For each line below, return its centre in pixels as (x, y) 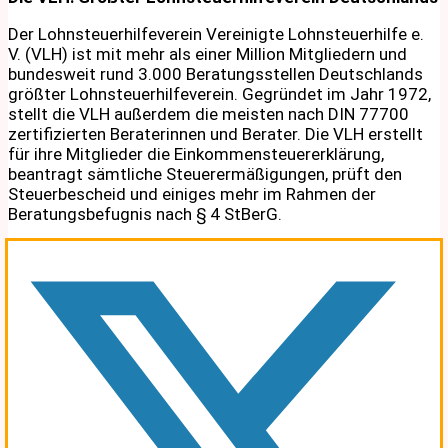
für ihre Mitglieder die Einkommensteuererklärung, (196, 153)
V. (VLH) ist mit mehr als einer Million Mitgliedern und (207, 53)
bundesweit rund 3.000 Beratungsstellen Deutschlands (215, 73)
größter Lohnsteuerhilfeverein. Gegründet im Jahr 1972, (219, 93)
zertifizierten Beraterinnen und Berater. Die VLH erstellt (215, 133)
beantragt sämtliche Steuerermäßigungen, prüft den (205, 173)
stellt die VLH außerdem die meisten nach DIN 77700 (208, 113)
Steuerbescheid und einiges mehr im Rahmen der (192, 193)
